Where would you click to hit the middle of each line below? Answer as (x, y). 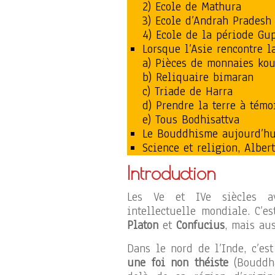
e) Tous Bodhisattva (191, 119)
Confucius (200, 225)
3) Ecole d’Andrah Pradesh (207, 21)
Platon (145, 225)
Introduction (172, 172)
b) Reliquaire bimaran (198, 77)
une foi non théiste (181, 262)
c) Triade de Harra (188, 91)
